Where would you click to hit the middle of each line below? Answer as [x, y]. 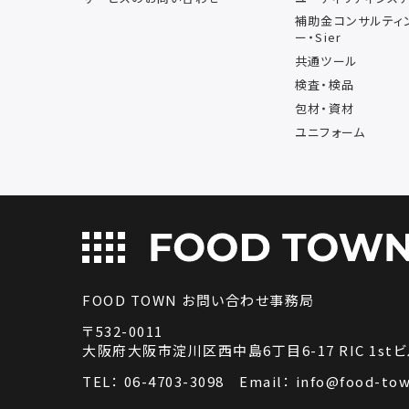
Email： [267, 381]
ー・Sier [318, 37]
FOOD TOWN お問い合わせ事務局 [199, 299]
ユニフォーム [330, 131]
